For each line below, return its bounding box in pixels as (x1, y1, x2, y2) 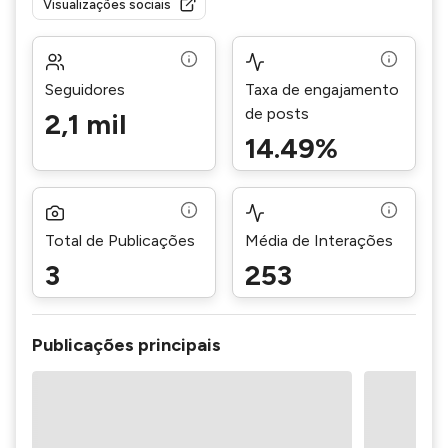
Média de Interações (245, 231, 393, 250)
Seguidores (45, 80, 125, 99)
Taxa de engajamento (245, 80, 399, 99)
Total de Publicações (45, 231, 195, 250)
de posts (245, 104, 309, 123)
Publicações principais (32, 334, 221, 356)
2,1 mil (45, 107, 126, 141)
